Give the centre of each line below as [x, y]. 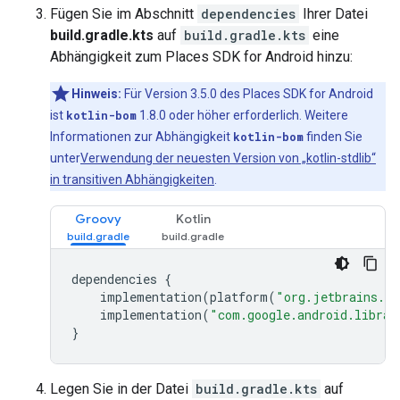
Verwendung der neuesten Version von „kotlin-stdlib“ [228, 158]
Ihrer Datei [333, 14]
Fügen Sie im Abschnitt [124, 14]
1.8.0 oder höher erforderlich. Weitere [242, 115]
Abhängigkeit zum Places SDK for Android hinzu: [201, 57]
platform [239, 297]
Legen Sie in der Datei [121, 389]
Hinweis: [98, 94]
